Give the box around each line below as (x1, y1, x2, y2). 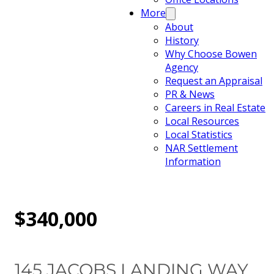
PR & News (165, 87, 215, 101)
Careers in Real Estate (165, 101, 265, 114)
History (165, 34, 199, 47)
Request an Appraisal (165, 74, 262, 87)
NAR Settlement (165, 141, 238, 155)
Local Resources (165, 114, 239, 128)
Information (165, 155, 221, 168)
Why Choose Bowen (165, 47, 257, 61)
